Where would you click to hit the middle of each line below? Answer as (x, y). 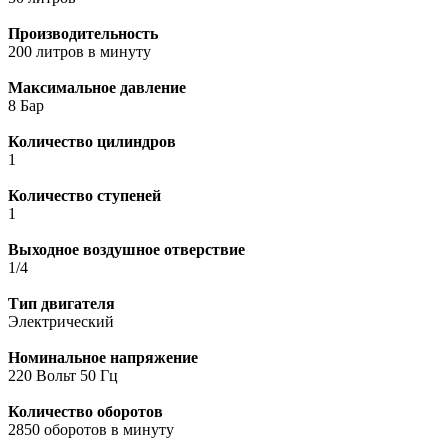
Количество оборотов (85, 411)
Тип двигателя (61, 303)
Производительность (83, 33)
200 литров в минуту (79, 51)
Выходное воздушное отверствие (126, 249)
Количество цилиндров (92, 141)
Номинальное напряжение (103, 357)
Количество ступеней (84, 195)
